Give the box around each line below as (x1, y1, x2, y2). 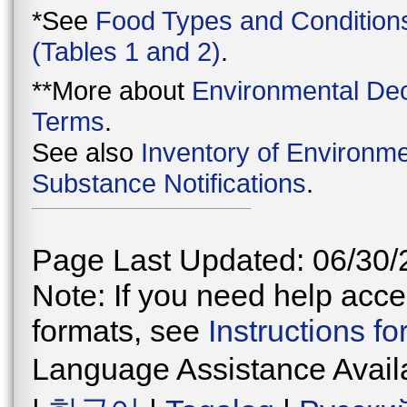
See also (32, 137, 141, 168)
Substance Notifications (32, 168, 306, 199)
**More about (32, 75, 192, 106)
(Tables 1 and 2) (32, 35, 221, 66)
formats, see (32, 313, 208, 348)
